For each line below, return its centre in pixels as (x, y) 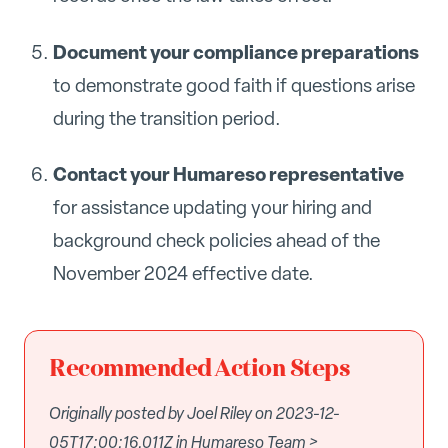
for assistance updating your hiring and (212, 208)
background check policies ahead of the (216, 241)
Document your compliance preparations (235, 51)
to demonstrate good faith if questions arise (233, 85)
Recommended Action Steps (200, 369)
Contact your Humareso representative (228, 174)
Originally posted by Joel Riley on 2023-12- (194, 413)
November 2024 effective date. (183, 274)
